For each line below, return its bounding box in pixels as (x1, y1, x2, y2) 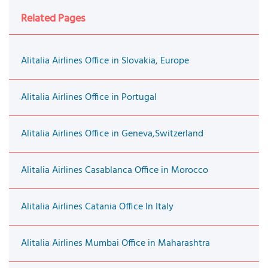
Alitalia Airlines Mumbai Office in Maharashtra (21, 235, 210, 251)
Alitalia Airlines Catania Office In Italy (21, 199, 173, 215)
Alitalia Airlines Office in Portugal (21, 89, 157, 105)
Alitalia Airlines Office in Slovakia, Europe (21, 53, 189, 69)
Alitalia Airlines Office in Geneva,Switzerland (21, 126, 203, 142)
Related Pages (21, 10, 85, 28)
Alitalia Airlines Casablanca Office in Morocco (21, 162, 208, 178)
